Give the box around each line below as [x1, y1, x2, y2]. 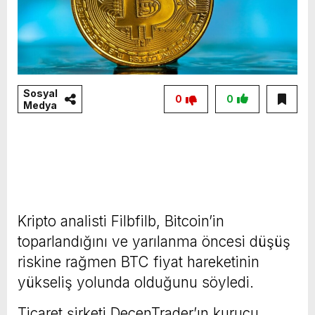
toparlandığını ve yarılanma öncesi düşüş [18, 232, 290, 250]
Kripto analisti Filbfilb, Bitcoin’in [18, 212, 224, 230]
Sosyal [22, 86, 58, 99]
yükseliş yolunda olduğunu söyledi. [18, 273, 254, 291]
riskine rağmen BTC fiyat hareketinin [18, 252, 259, 271]
